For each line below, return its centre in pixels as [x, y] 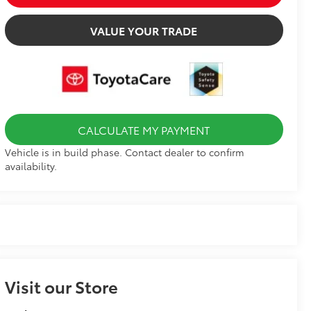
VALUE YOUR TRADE [144, 30]
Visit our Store [61, 286]
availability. [31, 166]
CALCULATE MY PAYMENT [144, 129]
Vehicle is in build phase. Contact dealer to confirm [124, 152]
